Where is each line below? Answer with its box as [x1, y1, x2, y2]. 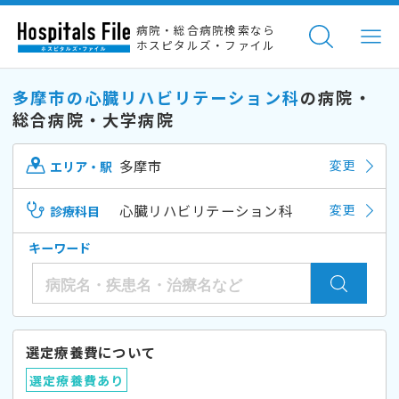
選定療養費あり [28, 370, 125, 389]
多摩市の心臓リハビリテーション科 [12, 85, 301, 109]
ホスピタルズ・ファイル [135, 37, 276, 54]
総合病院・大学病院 [12, 107, 175, 131]
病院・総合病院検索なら [135, 21, 276, 39]
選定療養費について [26, 341, 157, 362]
